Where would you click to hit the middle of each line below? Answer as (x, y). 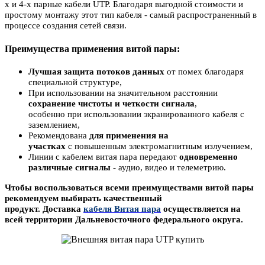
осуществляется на (202, 209)
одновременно (209, 156)
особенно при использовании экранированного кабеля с (136, 114)
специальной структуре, (75, 82)
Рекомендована (59, 135)
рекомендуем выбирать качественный (83, 198)
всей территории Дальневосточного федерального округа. (124, 219)
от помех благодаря (205, 71)
